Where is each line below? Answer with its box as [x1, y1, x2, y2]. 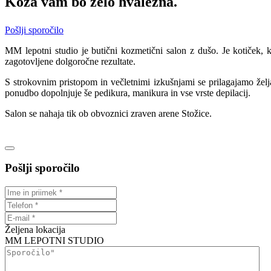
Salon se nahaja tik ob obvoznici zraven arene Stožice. [5, 108, 212, 119]
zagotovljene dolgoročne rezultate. [5, 56, 135, 67]
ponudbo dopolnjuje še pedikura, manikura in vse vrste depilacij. [5, 87, 250, 98]
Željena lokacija [5, 224, 65, 235]
